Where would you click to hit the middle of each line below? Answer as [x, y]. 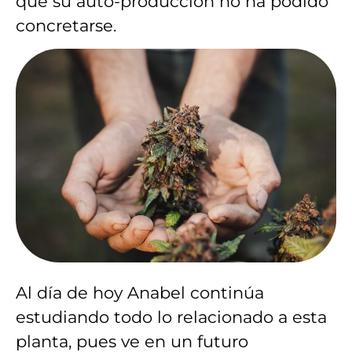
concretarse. [66, 25]
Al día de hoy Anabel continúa [140, 292]
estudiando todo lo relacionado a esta [171, 317]
